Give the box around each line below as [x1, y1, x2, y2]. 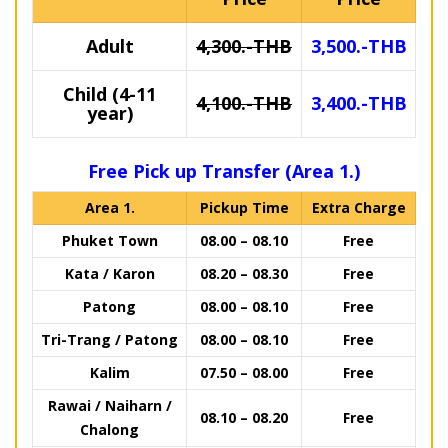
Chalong [80, 420, 139, 440]
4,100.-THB [196, 91, 292, 116]
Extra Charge [311, 198, 406, 218]
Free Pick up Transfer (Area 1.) [88, 159, 360, 184]
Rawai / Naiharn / [47, 396, 172, 416]
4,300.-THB [196, 34, 292, 59]
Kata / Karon [64, 264, 155, 284]
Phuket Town [61, 231, 158, 251]
